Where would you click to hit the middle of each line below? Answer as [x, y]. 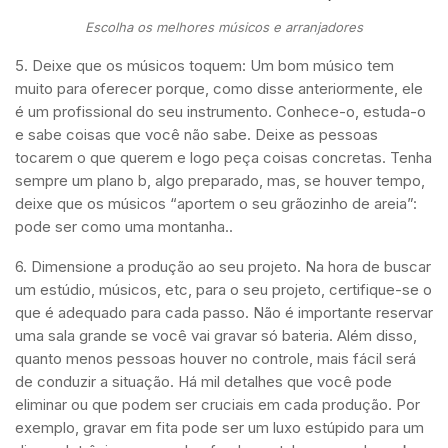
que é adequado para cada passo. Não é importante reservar [224, 313]
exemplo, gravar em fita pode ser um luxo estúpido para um [219, 428]
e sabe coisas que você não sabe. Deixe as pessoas [196, 135]
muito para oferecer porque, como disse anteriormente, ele [219, 89]
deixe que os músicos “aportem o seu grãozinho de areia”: [216, 204]
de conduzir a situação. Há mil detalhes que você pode [203, 382]
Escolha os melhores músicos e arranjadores [223, 27]
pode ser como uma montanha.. [124, 227]
